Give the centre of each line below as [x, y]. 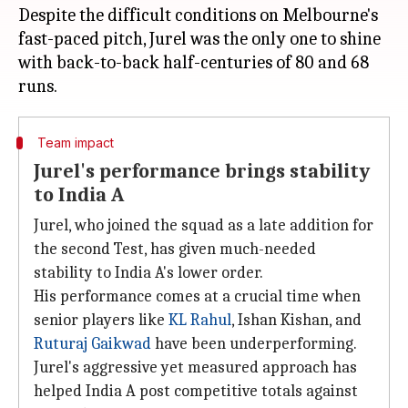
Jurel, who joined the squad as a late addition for [204, 225]
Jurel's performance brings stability [202, 171]
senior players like [101, 320]
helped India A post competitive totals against [196, 391]
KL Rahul [200, 320]
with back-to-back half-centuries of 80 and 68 [194, 62]
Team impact [75, 143]
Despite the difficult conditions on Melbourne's [198, 15]
